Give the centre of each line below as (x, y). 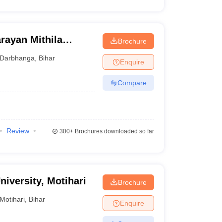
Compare (132, 83)
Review (18, 131)
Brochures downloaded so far (113, 131)
